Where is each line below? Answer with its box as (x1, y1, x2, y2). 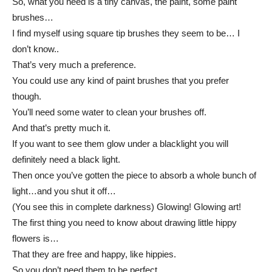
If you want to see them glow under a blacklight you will (12, 138, 228, 149)
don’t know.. (12, 44, 59, 55)
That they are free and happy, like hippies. (12, 249, 176, 260)
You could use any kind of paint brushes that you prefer (12, 75, 229, 86)
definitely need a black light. (12, 154, 120, 165)
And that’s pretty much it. (12, 123, 110, 134)
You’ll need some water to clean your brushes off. (12, 107, 206, 118)
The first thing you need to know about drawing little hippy (12, 217, 237, 228)
